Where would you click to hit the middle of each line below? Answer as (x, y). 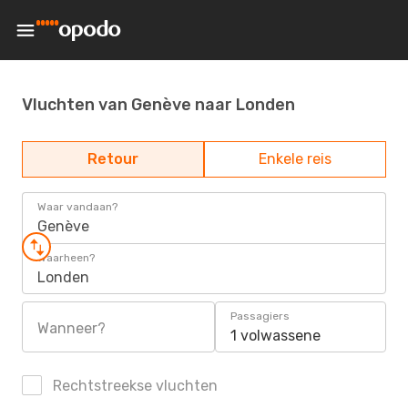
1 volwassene (275, 336)
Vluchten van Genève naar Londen (158, 104)
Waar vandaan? (77, 207)
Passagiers (260, 316)
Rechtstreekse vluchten (133, 386)
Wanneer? (71, 328)
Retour (113, 159)
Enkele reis (295, 159)
